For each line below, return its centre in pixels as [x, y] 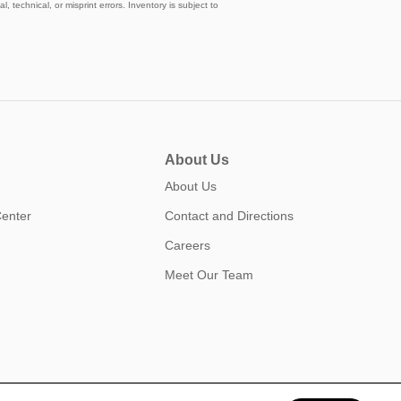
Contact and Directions [229, 216]
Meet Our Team [209, 275]
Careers [187, 245]
